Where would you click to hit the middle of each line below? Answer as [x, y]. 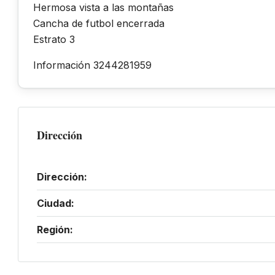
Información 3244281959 [92, 65]
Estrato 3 [54, 39]
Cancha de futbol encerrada [99, 23]
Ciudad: [56, 203]
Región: [55, 229]
